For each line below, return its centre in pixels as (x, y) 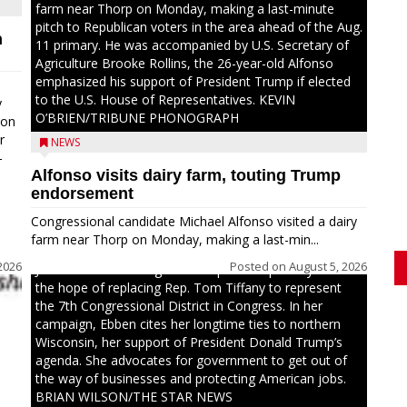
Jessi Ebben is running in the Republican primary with (189, 269)
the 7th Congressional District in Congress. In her (179, 306)
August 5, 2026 (328, 266)
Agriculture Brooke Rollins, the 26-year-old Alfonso (184, 63)
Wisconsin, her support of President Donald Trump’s (189, 342)
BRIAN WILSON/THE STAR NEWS (134, 397)
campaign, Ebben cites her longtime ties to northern (188, 324)
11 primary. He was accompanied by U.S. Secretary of (192, 45)
